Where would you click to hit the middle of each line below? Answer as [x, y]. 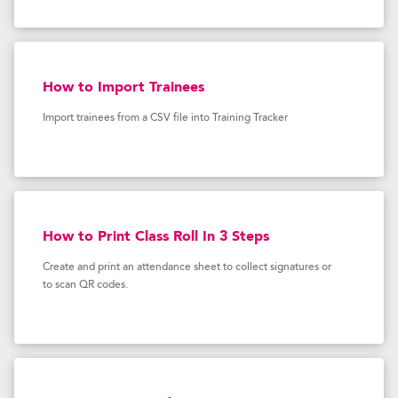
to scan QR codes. [85, 285]
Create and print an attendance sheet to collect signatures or [187, 267]
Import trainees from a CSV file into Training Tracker [165, 118]
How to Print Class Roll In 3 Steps [156, 237]
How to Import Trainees [123, 88]
